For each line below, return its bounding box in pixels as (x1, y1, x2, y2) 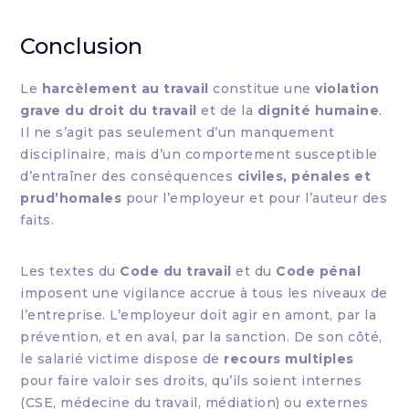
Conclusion (20, 33, 143, 59)
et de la (196, 102, 257, 119)
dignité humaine (257, 102, 380, 119)
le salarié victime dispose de (20, 351, 225, 367)
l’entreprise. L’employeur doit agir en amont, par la (20, 307, 377, 323)
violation (315, 80, 380, 97)
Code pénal (276, 263, 362, 279)
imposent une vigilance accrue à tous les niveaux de (20, 285, 388, 301)
